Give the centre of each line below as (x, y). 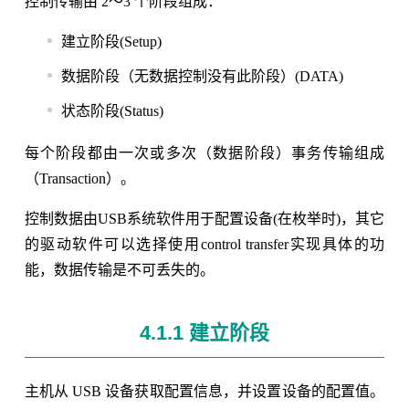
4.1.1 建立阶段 (204, 333)
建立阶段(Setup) (111, 42)
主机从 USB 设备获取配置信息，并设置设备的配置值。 (204, 392)
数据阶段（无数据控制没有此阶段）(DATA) (202, 77)
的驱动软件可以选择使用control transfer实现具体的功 (204, 245)
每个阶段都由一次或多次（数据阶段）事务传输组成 (204, 153)
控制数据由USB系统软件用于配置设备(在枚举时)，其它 (204, 219)
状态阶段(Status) (112, 111)
